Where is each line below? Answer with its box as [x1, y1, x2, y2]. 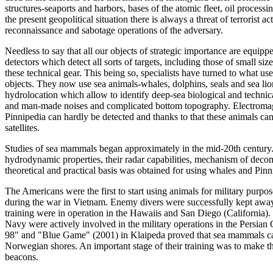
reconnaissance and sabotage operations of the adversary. [5, 24, 223, 35]
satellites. [5, 122, 40, 133]
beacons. [5, 251, 38, 262]
